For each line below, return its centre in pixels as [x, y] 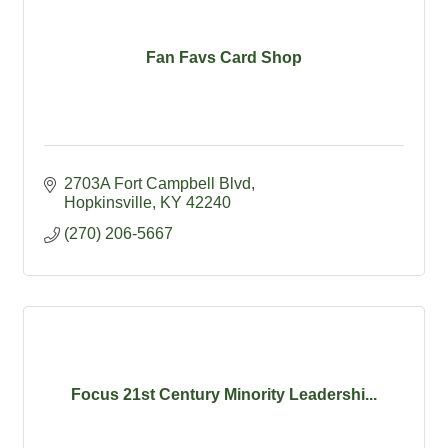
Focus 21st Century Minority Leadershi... [224, 394]
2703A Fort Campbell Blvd [157, 184]
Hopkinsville [108, 203]
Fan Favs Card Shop [224, 57]
